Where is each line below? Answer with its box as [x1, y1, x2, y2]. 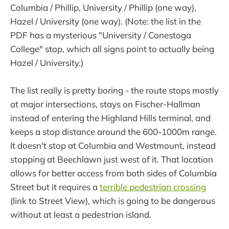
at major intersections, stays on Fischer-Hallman [10, 99, 200, 109]
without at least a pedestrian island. [10, 209, 151, 220]
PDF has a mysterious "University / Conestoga [10, 29, 191, 40]
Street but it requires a [10, 181, 100, 192]
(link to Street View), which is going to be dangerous [10, 195, 215, 206]
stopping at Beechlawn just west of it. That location [10, 154, 213, 165]
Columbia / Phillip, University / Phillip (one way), [10, 2, 196, 13]
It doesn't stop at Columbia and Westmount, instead [10, 140, 216, 151]
